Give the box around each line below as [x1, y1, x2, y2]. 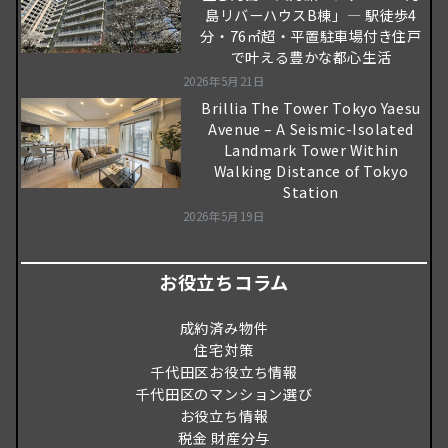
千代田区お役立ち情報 [149, 361, 298, 382]
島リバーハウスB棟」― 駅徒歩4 [204, 4, 418, 25]
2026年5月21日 [182, 72, 266, 89]
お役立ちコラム [158, 268, 290, 295]
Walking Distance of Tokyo [213, 160, 409, 181]
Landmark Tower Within [223, 139, 399, 160]
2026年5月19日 [182, 207, 266, 224]
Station [283, 181, 339, 202]
